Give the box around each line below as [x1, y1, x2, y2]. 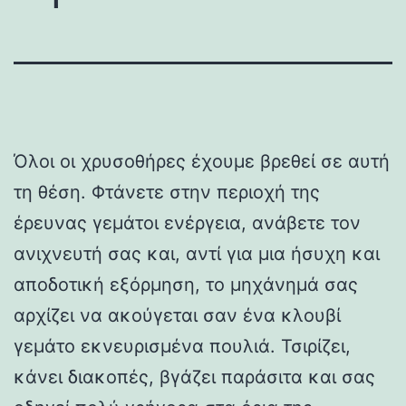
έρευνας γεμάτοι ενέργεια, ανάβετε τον [14, 211, 361, 234]
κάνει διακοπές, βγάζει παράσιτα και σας [14, 365, 375, 388]
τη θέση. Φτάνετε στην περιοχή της [14, 180, 320, 203]
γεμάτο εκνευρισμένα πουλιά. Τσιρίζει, [14, 334, 351, 357]
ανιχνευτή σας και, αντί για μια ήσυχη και [14, 242, 380, 265]
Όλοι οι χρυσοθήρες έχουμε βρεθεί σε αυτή [14, 150, 390, 172]
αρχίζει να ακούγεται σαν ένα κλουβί [14, 304, 341, 326]
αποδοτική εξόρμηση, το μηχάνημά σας [14, 273, 358, 295]
